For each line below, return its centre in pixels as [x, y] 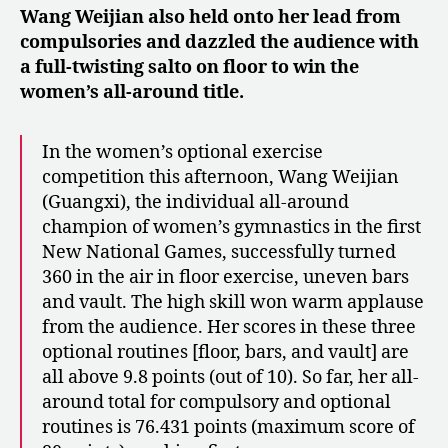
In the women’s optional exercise [182, 153]
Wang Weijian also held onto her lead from [210, 18]
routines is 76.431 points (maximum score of [228, 428]
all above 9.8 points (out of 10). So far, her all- [230, 378]
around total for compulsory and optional [216, 403]
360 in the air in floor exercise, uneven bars [225, 278]
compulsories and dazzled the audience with [219, 43]
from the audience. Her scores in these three [229, 328]
